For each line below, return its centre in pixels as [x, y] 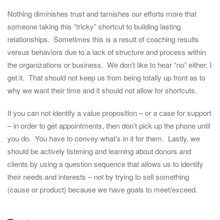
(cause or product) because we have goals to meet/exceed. [102, 190]
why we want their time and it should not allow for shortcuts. [102, 90]
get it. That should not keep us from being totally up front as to [106, 78]
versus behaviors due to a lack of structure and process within [107, 52]
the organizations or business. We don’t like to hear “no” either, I [110, 65]
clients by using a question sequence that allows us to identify [105, 164]
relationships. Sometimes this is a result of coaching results [103, 39]
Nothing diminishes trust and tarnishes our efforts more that [102, 14]
